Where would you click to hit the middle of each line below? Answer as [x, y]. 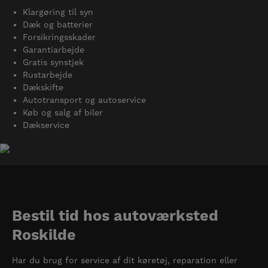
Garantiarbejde [54, 49]
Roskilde [44, 235]
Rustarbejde [48, 74]
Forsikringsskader [60, 37]
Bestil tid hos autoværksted [115, 216]
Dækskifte [43, 87]
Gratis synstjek [54, 62]
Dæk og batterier [58, 24]
